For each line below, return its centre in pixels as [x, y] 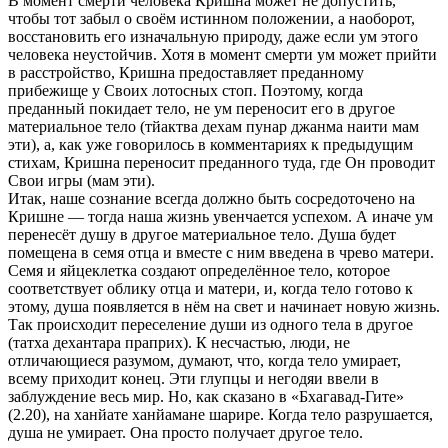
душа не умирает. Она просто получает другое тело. [185, 432]
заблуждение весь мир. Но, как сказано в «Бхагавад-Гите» [206, 396]
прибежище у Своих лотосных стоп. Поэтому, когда [185, 90]
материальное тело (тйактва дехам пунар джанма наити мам [213, 126]
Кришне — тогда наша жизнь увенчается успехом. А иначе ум [220, 216]
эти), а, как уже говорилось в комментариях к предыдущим [210, 144]
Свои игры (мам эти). [81, 180]
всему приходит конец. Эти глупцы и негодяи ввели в [193, 378]
